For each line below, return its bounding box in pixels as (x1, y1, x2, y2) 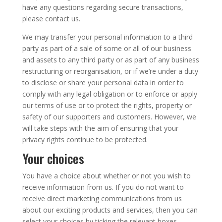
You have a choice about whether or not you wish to (22, 171, 191, 180)
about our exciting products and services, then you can (22, 205, 198, 215)
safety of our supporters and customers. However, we (22, 112, 196, 121)
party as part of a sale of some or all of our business (22, 44, 191, 53)
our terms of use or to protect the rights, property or (22, 101, 192, 110)
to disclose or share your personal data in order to (22, 78, 184, 87)
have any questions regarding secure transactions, (22, 2, 183, 12)
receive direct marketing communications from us (22, 194, 182, 203)
